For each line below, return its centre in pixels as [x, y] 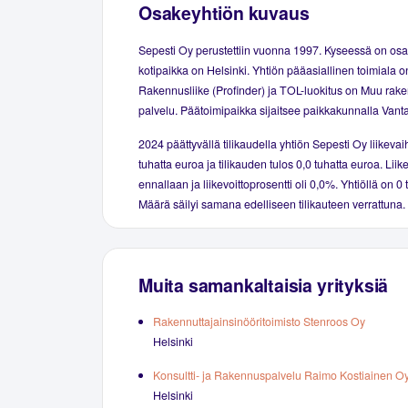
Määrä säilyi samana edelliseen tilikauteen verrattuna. [272, 204]
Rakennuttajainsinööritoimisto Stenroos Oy [259, 322]
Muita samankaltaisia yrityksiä [264, 285]
